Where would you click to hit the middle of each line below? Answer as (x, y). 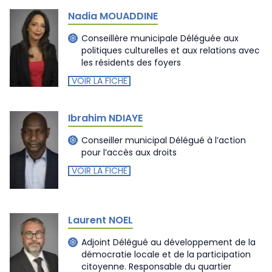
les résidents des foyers (131, 62)
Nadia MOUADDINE (113, 16)
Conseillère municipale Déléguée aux (160, 38)
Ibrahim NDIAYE (105, 118)
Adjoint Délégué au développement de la (168, 242)
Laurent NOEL (100, 220)
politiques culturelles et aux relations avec (171, 50)
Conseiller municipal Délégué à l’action (164, 140)
